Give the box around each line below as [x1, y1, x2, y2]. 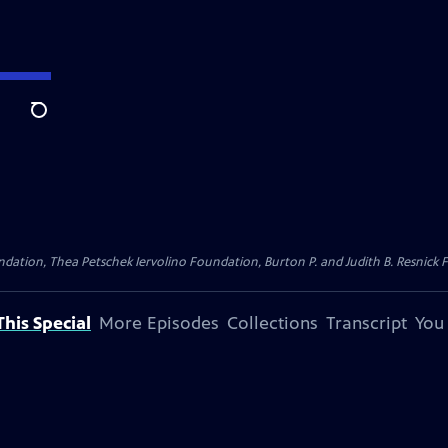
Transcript [326, 312, 407, 334]
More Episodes [99, 312, 219, 334]
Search [30, 111, 79, 131]
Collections [227, 312, 318, 334]
